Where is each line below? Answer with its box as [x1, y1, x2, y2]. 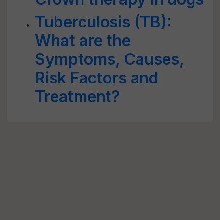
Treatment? [35, 87, 120, 106]
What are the [35, 31, 131, 50]
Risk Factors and [35, 68, 158, 87]
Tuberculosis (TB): [35, 12, 172, 31]
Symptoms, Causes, [35, 50, 184, 69]
